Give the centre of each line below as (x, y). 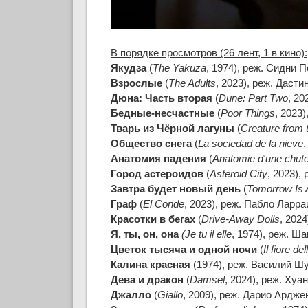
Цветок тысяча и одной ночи (185, 250)
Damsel (207, 280)
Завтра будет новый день (175, 189)
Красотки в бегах (154, 219)
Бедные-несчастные (162, 113)
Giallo (170, 295)
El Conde (163, 204)
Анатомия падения (158, 159)
